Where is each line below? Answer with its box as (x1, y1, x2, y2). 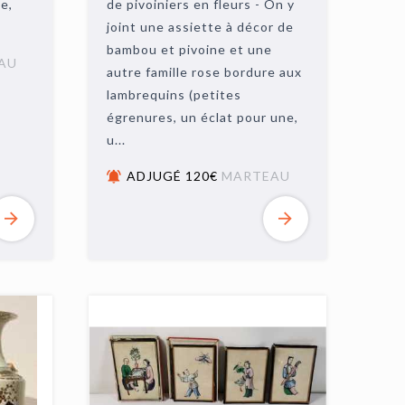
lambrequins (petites (107, 87, 242, 102)
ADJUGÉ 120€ (127, 168, 222, 184)
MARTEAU (221, 168, 291, 184)
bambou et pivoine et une (107, 42, 273, 57)
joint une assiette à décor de (107, 19, 295, 34)
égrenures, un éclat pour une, (107, 109, 299, 125)
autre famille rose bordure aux (107, 64, 303, 80)
